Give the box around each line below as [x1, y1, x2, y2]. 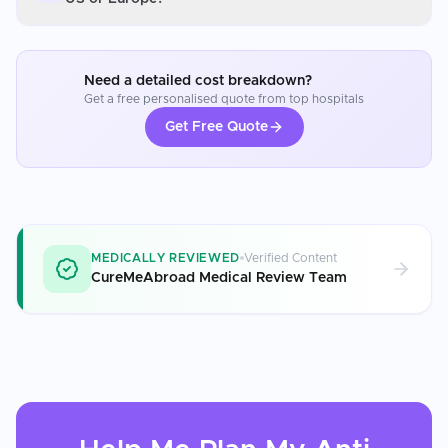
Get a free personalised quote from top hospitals [84, 92, 364, 105]
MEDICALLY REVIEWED [91, 251, 240, 264]
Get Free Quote [164, 119, 268, 134]
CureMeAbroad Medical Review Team [91, 270, 347, 285]
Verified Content [243, 251, 337, 264]
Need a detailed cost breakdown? [84, 73, 312, 88]
